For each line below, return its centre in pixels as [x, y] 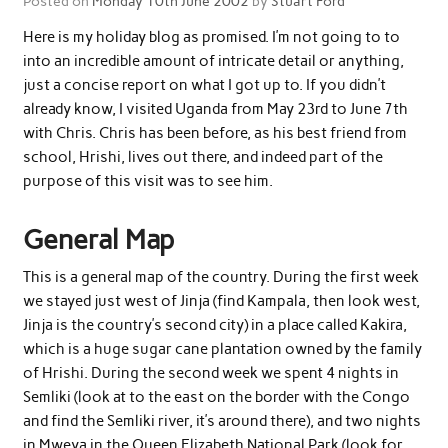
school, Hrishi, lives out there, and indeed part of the [202, 157]
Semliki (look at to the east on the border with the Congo [216, 396]
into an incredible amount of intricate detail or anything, [213, 61]
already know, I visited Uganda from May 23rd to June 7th [215, 109]
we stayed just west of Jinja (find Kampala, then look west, [221, 300]
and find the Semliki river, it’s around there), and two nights [221, 420]
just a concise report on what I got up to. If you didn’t [204, 85]
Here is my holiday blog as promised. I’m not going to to [211, 37]
